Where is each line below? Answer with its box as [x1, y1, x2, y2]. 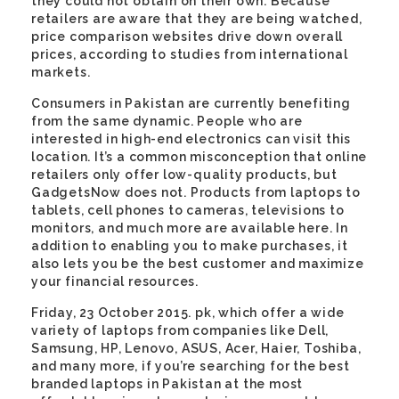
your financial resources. [31, 274, 199, 289]
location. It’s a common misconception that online [31, 150, 368, 164]
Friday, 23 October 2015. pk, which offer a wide [31, 305, 345, 320]
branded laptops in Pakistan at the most [31, 377, 304, 391]
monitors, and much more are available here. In [31, 221, 348, 235]
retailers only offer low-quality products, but [31, 167, 338, 182]
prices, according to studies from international [31, 47, 348, 61]
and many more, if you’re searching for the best [31, 359, 350, 373]
